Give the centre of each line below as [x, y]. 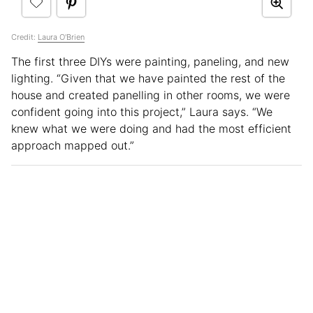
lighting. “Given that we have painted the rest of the [148, 79]
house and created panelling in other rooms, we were [151, 95]
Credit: [24, 37]
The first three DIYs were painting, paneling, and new [150, 62]
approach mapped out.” [73, 146]
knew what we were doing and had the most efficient [151, 129]
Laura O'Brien [61, 37]
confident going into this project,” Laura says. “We [142, 112]
